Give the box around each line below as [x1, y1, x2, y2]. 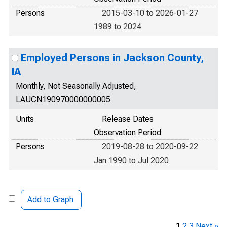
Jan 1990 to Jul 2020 [94, 156, 169, 165]
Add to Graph [27, 195, 73, 204]
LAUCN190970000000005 [16, 95, 110, 104]
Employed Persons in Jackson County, [21, 52, 204, 64]
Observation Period [94, 128, 161, 137]
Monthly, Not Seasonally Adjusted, [16, 81, 136, 91]
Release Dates [102, 114, 154, 124]
